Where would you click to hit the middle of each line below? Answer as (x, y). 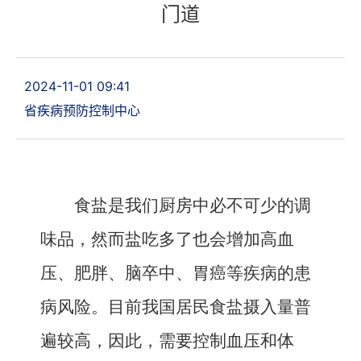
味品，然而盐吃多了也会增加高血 (167, 239)
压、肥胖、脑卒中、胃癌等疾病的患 (176, 273)
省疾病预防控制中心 (82, 110)
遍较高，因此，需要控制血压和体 (167, 341)
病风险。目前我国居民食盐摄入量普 (176, 307)
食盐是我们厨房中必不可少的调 (193, 205)
